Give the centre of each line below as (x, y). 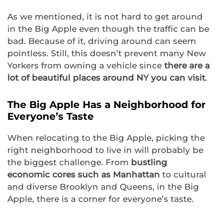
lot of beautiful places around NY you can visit (106, 78)
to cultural (184, 175)
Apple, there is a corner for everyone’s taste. (100, 199)
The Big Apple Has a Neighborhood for (107, 105)
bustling (149, 163)
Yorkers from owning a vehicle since (86, 66)
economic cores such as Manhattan (85, 175)
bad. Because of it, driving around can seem (102, 41)
